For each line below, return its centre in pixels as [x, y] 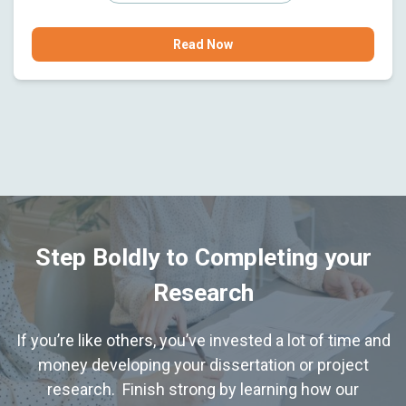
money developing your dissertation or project [203, 364]
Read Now [203, 44]
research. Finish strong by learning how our [203, 389]
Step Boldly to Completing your [203, 256]
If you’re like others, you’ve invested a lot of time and [203, 340]
